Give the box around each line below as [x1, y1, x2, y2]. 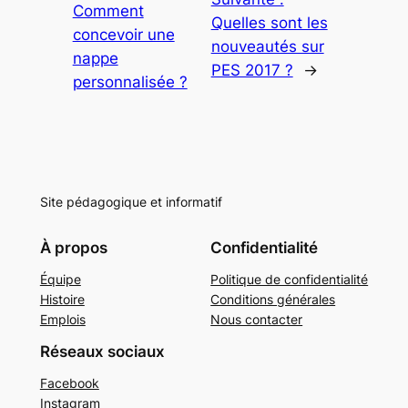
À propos [39, 238, 107, 257]
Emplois [39, 311, 86, 327]
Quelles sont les [210, 13, 328, 32]
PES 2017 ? [210, 60, 293, 79]
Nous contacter [210, 311, 303, 327]
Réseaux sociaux [39, 342, 165, 361]
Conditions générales [210, 291, 336, 307]
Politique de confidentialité [210, 270, 369, 287]
